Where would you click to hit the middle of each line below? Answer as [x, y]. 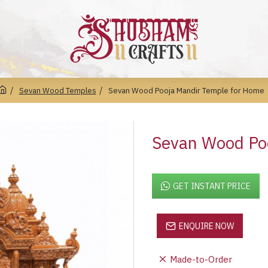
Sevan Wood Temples [57, 90]
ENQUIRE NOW [206, 226]
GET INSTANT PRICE [212, 186]
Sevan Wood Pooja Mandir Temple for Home [186, 90]
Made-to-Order [201, 259]
